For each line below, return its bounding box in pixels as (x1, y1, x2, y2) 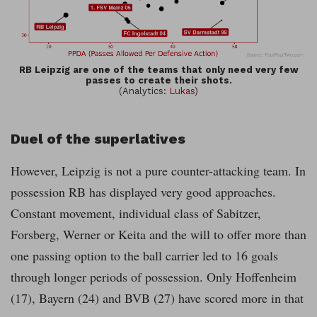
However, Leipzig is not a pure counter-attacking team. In (11, 162, 306, 180)
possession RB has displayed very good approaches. (11, 183, 276, 201)
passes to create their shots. (85, 75, 232, 86)
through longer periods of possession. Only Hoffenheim (11, 268, 296, 286)
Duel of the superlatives (11, 130, 185, 148)
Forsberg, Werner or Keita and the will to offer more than (11, 226, 306, 243)
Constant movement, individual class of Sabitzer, (11, 204, 261, 222)
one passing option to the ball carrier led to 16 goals (11, 247, 278, 265)
